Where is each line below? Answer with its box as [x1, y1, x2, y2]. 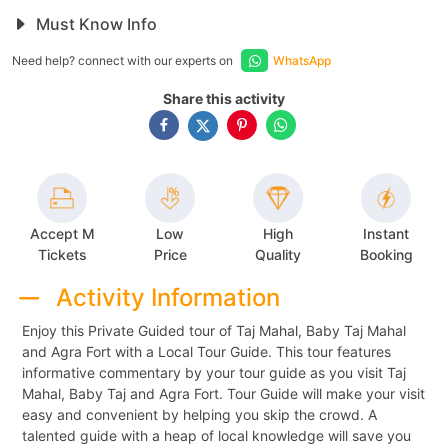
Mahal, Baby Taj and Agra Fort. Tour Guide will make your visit [22, 384, 425, 402]
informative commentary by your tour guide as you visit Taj [22, 363, 406, 381]
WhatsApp [273, 53, 331, 68]
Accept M [29, 224, 95, 242]
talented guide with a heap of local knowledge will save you [22, 426, 411, 444]
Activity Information [55, 283, 280, 313]
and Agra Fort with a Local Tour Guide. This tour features [22, 342, 391, 360]
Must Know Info [32, 14, 157, 34]
